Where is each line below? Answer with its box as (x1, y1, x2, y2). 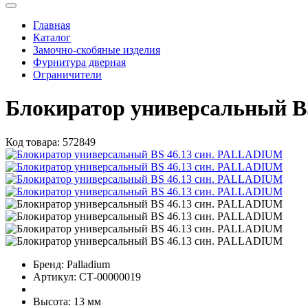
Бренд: (33, 258, 64, 270)
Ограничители (33, 68, 102, 80)
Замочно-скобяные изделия (33, 43, 160, 56)
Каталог (33, 31, 71, 43)
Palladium (67, 258, 110, 270)
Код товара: (5, 135, 60, 148)
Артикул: (33, 270, 76, 283)
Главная (33, 19, 70, 31)
